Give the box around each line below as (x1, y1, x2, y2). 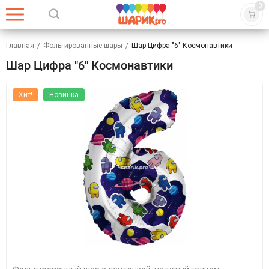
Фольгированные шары (43, 41, 122, 50)
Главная (6, 41, 34, 50)
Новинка (49, 91, 79, 99)
